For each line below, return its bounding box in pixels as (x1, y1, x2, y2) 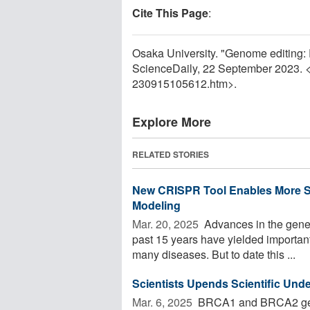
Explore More (132, 112, 211, 131)
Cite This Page (132, 4, 208, 21)
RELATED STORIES (132, 147, 209, 161)
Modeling (132, 197, 181, 213)
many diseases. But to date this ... (132, 246, 295, 262)
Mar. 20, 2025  (132, 215, 201, 232)
